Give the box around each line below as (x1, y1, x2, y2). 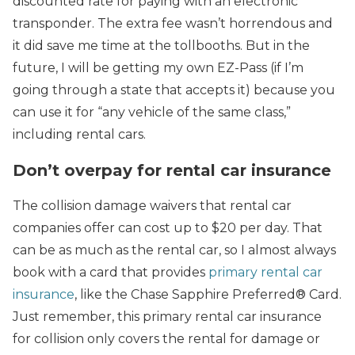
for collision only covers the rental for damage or (13, 331, 320, 346)
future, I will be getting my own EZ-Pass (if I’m (13, 60, 303, 75)
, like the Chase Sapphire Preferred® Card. (74, 287, 342, 302)
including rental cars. (13, 127, 146, 142)
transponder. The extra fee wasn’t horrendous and (13, 16, 333, 31)
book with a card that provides (13, 265, 208, 280)
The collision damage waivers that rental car (13, 198, 292, 213)
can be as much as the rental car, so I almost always (13, 242, 336, 258)
